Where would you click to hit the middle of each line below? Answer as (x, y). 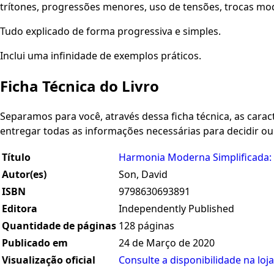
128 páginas (146, 226)
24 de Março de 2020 (167, 243)
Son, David (143, 175)
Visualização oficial (49, 260)
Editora (20, 209)
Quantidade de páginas (59, 226)
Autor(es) (24, 175)
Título (16, 157)
